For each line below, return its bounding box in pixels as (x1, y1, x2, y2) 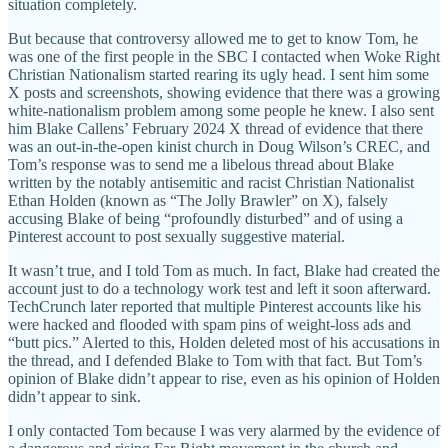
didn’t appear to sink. (8, 387, 141, 405)
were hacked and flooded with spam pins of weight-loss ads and (8, 315, 411, 333)
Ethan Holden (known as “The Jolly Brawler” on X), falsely (8, 191, 388, 209)
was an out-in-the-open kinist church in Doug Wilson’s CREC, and (8, 137, 430, 155)
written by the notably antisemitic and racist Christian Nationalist (8, 173, 414, 191)
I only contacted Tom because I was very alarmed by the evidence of (8, 421, 440, 439)
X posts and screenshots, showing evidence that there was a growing (8, 83, 440, 101)
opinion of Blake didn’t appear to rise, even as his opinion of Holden (8, 369, 440, 387)
